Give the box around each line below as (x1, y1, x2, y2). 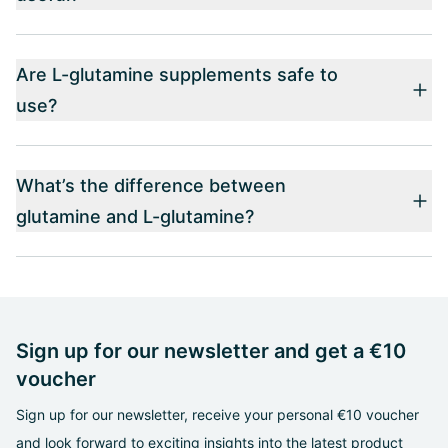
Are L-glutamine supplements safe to (16, 64, 338, 85)
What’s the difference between (16, 175, 286, 196)
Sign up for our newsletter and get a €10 (16, 339, 406, 363)
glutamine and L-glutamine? (16, 206, 254, 227)
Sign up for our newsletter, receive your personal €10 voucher (16, 406, 419, 423)
